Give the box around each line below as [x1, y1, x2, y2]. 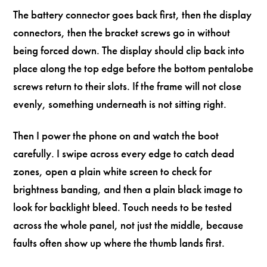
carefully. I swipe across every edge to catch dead [13, 145, 235, 161]
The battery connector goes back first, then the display [13, 7, 252, 23]
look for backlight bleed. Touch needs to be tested [13, 199, 232, 215]
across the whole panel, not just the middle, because [13, 217, 244, 232]
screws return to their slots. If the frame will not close [13, 79, 242, 94]
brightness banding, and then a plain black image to [13, 181, 243, 197]
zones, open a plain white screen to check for [13, 163, 212, 179]
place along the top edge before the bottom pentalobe [13, 61, 254, 76]
